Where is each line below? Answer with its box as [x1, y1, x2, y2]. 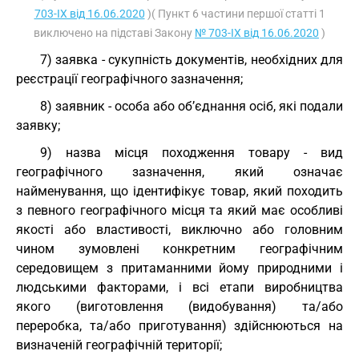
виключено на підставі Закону [34, 26, 195, 39]
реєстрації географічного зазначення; [16, 71, 243, 87]
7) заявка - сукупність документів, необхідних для [40, 52, 343, 67]
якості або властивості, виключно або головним [16, 222, 343, 237]
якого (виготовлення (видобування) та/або [16, 299, 343, 314]
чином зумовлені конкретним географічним [16, 241, 343, 256]
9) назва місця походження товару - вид [40, 145, 343, 160]
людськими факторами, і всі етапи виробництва [16, 280, 343, 295]
